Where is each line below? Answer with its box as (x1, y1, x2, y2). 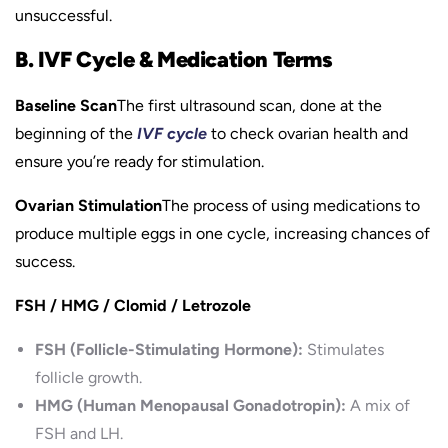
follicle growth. (35, 368, 142, 387)
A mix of (346, 396, 410, 415)
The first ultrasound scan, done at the (117, 96, 382, 115)
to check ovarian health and (207, 124, 408, 143)
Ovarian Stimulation (15, 196, 162, 215)
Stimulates (303, 340, 384, 359)
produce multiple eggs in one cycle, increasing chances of (15, 224, 430, 243)
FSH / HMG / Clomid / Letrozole (15, 296, 251, 315)
